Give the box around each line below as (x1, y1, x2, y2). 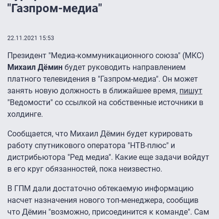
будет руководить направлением (63, 63, 186, 72)
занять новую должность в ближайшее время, (7, 86, 179, 96)
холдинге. (7, 109, 43, 119)
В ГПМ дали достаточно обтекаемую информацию (7, 184, 194, 194)
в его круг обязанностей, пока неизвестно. (7, 164, 164, 174)
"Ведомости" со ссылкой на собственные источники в (7, 98, 203, 108)
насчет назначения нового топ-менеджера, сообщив (7, 196, 198, 205)
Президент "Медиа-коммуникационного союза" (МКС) (7, 51, 204, 61)
